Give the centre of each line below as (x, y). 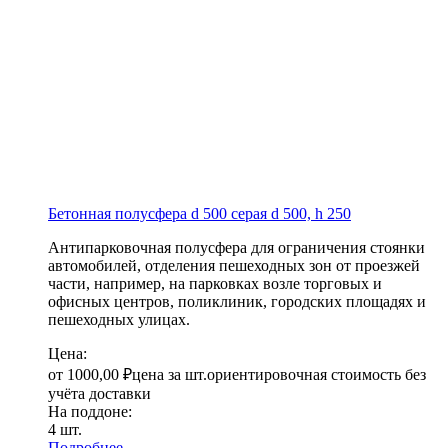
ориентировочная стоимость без (316, 375)
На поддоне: (90, 412)
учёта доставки (99, 394)
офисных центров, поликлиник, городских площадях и (237, 302)
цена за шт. (169, 375)
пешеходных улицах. (119, 320)
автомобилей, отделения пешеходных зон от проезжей (234, 266)
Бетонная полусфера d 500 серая (159, 214)
